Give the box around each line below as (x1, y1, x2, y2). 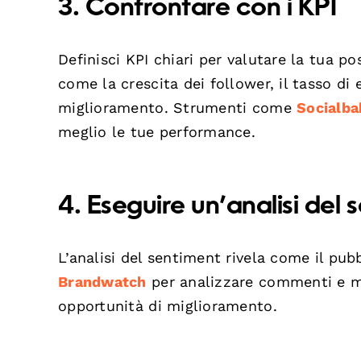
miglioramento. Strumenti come (58, 98, 297, 116)
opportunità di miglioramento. (58, 297, 277, 314)
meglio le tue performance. (58, 122, 256, 140)
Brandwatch (58, 272, 147, 290)
